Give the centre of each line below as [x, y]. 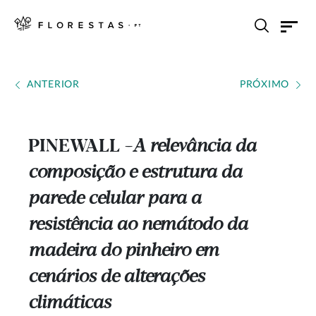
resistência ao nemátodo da [138, 225]
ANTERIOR [53, 85]
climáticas [69, 303]
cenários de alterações [116, 277]
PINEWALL [76, 147]
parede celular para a [115, 199]
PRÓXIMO [265, 85]
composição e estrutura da [135, 173]
